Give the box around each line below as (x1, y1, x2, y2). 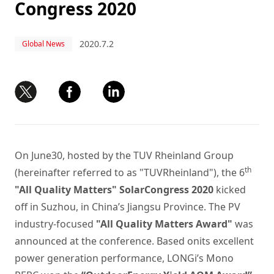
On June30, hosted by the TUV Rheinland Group (15, 149, 234, 162)
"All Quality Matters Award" (96, 217, 235, 231)
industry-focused (15, 217, 96, 231)
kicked (213, 183, 246, 196)
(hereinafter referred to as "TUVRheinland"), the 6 (15, 166, 245, 179)
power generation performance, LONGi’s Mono (15, 251, 234, 265)
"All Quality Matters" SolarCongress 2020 (15, 183, 213, 196)
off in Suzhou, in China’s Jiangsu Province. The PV (15, 200, 240, 213)
